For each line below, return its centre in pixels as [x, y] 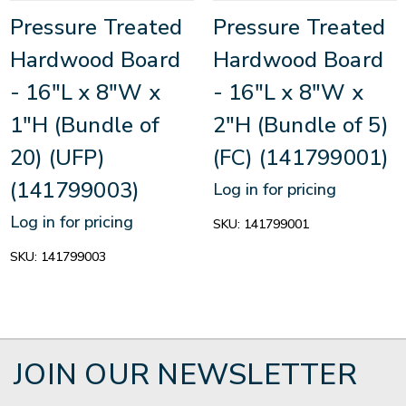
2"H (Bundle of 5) [300, 126]
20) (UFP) [57, 158]
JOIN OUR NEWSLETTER [185, 375]
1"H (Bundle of [84, 126]
